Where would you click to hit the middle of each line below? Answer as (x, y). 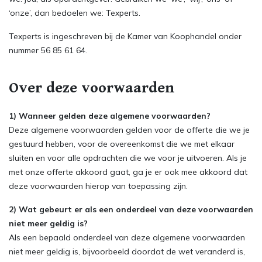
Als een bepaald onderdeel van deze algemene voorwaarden (127, 237)
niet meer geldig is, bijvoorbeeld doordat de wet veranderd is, (127, 251)
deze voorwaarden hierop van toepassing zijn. (98, 186)
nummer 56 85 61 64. (48, 50)
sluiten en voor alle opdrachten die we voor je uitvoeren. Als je (128, 158)
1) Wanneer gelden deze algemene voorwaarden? (110, 116)
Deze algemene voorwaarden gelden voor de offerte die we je (129, 130)
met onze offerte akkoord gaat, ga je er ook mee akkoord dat (128, 172)
